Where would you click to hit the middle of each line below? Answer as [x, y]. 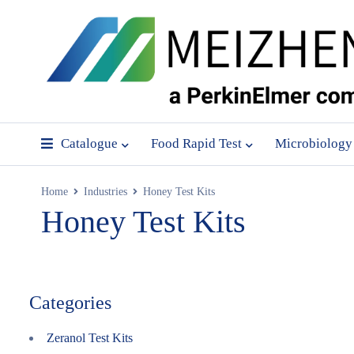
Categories [70, 303]
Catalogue [89, 143]
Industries [105, 192]
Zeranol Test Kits [90, 338]
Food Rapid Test [196, 143]
